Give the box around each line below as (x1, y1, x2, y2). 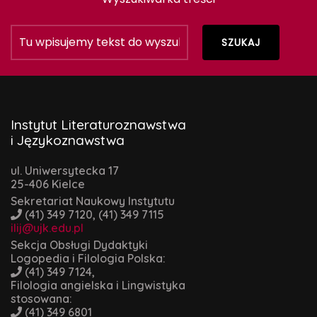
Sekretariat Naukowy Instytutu (11, 194, 175, 209)
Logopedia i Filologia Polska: (11, 251, 166, 266)
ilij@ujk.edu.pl (11, 221, 83, 236)
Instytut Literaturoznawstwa (11, 116, 186, 134)
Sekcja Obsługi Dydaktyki (11, 238, 148, 253)
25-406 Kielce (11, 177, 85, 192)
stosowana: (11, 292, 72, 306)
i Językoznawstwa (11, 132, 125, 149)
